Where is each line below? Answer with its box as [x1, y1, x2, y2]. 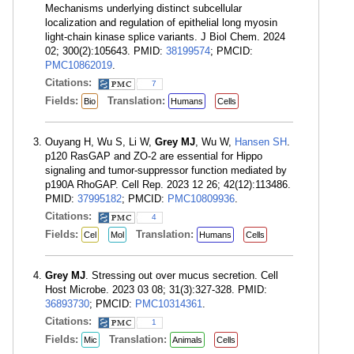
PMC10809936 [168, 193, 235, 205]
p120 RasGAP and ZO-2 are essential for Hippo [45, 150, 262, 162]
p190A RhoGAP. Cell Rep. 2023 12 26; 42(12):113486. [45, 179, 291, 190]
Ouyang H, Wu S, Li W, [45, 136, 155, 148]
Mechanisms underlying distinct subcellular [45, 2, 242, 14]
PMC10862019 [45, 59, 112, 71]
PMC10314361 [135, 298, 202, 310]
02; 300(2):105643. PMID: [45, 45, 166, 57]
